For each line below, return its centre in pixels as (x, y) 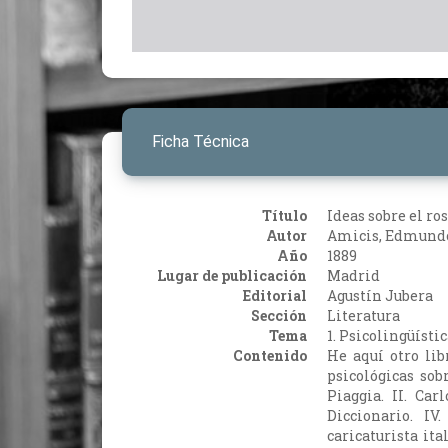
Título (284, 215)
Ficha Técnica (200, 141)
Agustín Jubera (380, 295)
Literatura (363, 315)
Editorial (275, 295)
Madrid (353, 275)
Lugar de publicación (232, 275)
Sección (279, 315)
